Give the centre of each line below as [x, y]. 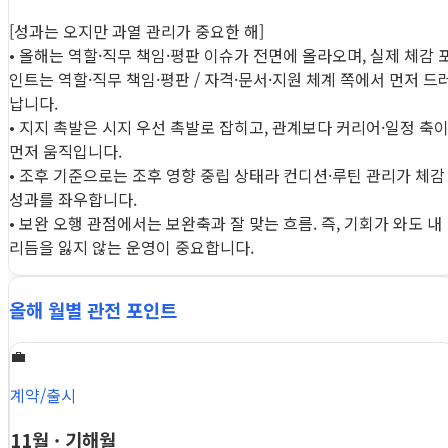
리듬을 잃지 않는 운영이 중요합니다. [131, 247]
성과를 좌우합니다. [73, 199]
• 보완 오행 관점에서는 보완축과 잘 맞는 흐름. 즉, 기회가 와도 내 [225, 223]
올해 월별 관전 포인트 [93, 310]
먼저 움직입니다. [65, 151]
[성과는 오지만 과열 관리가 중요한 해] [136, 31]
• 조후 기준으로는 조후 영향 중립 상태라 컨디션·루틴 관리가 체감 [227, 175]
